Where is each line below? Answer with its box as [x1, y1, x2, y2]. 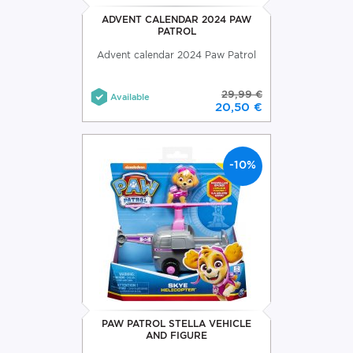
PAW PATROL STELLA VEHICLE [102, 317, 251, 329]
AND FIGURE [146, 329, 207, 341]
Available [110, 91, 150, 102]
